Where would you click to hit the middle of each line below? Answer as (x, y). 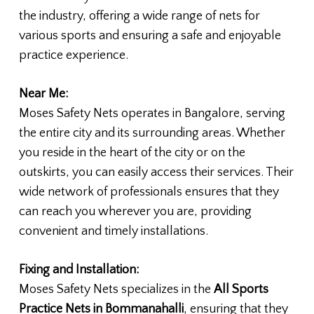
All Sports (241, 289)
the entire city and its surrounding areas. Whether (152, 133)
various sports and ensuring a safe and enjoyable (150, 35)
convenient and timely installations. (113, 231)
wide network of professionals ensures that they (149, 192)
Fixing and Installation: (78, 269)
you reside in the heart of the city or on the (132, 152)
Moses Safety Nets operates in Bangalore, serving (152, 113)
